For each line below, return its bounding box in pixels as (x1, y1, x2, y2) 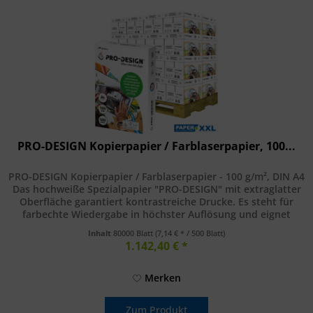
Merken (144, 271, 181, 285)
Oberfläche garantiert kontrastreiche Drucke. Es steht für (20, 195, 294, 209)
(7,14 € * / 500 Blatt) (155, 228, 226, 239)
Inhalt (88, 228, 114, 239)
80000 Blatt (113, 228, 156, 239)
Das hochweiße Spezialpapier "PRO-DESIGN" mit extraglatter (12, 182, 301, 196)
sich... (143, 220, 170, 234)
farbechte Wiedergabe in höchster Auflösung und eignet (22, 208, 291, 221)
